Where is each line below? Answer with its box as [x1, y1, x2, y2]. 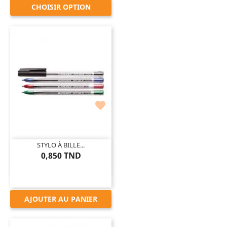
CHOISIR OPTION [31, 2, 91, 12]
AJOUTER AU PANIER [24, 194, 97, 204]
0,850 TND [41, 149, 81, 161]
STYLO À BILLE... [37, 140, 85, 149]
